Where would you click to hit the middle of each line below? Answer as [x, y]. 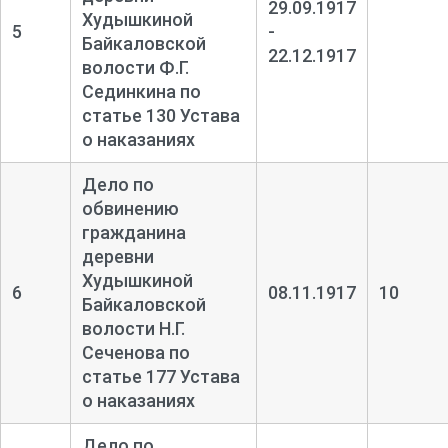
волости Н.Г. [133, 328]
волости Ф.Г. [135, 67]
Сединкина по [141, 91]
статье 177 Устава [160, 376]
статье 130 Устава [160, 115]
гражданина [133, 232]
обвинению [130, 208]
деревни [117, 256]
